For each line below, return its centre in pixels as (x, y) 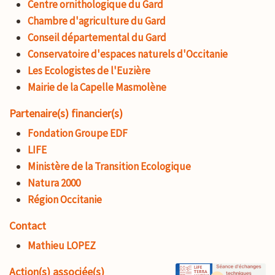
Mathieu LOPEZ (62, 245)
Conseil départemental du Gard (97, 37)
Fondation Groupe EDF (78, 133)
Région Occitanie (65, 199)
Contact (28, 225)
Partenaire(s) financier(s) (66, 113)
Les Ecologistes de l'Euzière (89, 70)
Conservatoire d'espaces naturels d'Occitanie (128, 54)
